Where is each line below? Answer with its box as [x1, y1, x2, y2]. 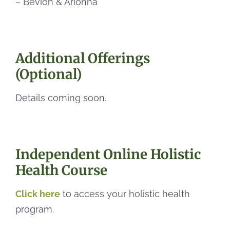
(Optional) [15, 65, 82, 83]
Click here [15, 188, 60, 199]
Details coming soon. [15, 92, 106, 103]
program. [15, 203, 54, 215]
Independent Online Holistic [15, 145, 201, 163]
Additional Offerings [15, 49, 150, 67]
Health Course [15, 161, 107, 179]
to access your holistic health [60, 188, 190, 199]
